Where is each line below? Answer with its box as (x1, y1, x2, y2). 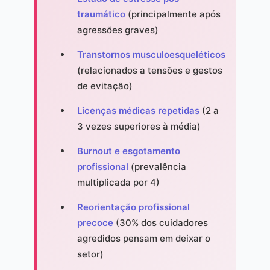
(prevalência (128, 161, 186, 173)
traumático (77, 8, 125, 20)
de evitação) (77, 80, 133, 92)
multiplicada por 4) (77, 177, 160, 189)
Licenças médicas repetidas (77, 105, 199, 117)
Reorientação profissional (77, 201, 190, 213)
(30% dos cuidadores (113, 217, 208, 229)
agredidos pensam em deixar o (77, 233, 210, 245)
